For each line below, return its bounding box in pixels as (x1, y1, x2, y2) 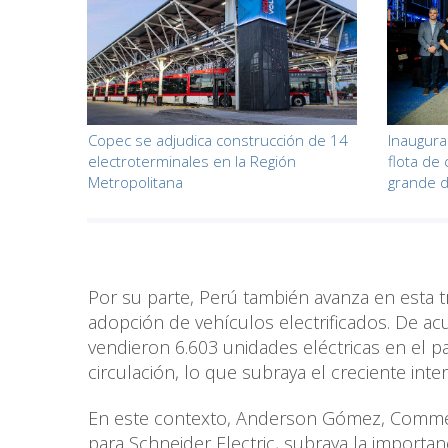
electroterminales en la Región (88, 150, 296, 171)
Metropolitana (88, 171, 183, 192)
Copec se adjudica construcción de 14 (88, 129, 348, 150)
